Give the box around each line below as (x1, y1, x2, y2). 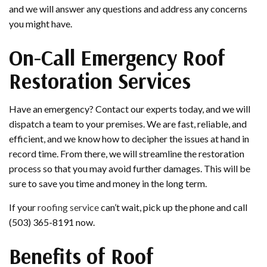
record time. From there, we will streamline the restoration (9, 148, 244, 160)
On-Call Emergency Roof (9, 44, 225, 72)
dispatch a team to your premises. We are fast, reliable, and (9, 118, 247, 130)
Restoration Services (9, 67, 191, 95)
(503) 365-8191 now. (9, 216, 95, 228)
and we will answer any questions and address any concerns (9, 3, 247, 15)
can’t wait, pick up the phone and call (99, 201, 247, 213)
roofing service (38, 201, 99, 213)
